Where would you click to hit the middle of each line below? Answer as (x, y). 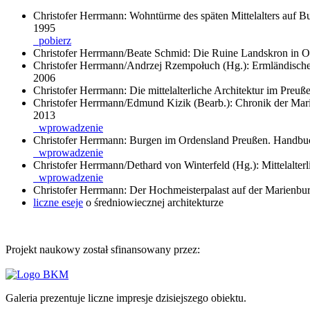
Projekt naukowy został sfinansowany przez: (103, 249)
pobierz (52, 40)
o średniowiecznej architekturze (153, 202)
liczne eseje (58, 202)
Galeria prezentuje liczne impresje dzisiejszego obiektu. (126, 298)
